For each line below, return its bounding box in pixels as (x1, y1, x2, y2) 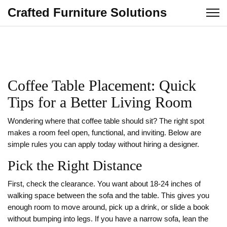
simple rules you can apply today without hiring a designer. (8, 140, 199, 148)
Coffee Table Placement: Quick (8, 77, 196, 94)
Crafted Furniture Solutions (8, 6, 167, 19)
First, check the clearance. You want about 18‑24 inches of (8, 180, 201, 188)
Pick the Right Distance (8, 158, 142, 173)
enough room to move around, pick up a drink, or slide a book (8, 203, 209, 211)
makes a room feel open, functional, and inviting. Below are (8, 129, 201, 137)
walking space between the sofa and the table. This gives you (8, 192, 209, 200)
